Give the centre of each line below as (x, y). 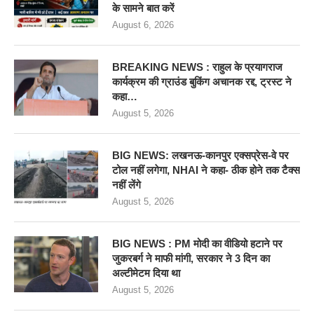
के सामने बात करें (143, 8)
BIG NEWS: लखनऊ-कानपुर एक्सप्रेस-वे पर (200, 155)
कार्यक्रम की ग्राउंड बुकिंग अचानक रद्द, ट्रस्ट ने (202, 81)
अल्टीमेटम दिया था (146, 273)
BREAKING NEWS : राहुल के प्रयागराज (197, 67)
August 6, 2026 (143, 25)
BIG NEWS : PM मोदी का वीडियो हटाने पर (197, 243)
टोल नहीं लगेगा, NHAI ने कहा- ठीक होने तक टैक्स (206, 170)
